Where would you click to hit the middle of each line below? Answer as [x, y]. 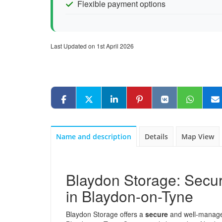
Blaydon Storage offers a [106, 214]
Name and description [94, 137]
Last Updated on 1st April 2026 [92, 46]
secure [157, 214]
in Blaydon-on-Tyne [130, 196]
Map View [198, 137]
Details [156, 137]
